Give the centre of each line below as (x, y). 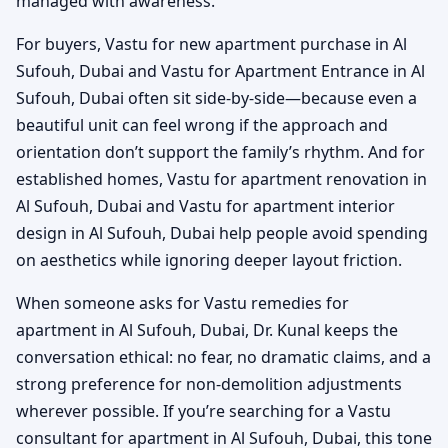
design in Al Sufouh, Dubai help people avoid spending (222, 233)
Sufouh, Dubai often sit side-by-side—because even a (216, 98)
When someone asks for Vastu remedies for (182, 303)
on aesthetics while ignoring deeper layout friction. (209, 260)
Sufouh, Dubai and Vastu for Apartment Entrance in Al (220, 71)
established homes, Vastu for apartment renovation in (221, 179)
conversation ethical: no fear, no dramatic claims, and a (223, 357)
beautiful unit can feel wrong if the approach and (202, 125)
